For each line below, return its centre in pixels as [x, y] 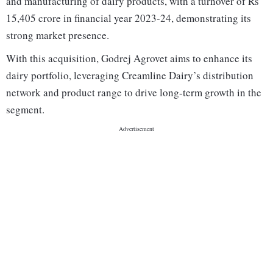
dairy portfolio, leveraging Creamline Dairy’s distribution [130, 76]
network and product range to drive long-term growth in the [134, 93]
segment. [25, 110]
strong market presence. [58, 35]
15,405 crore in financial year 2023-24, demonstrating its [129, 18]
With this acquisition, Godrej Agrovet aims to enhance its [129, 58]
